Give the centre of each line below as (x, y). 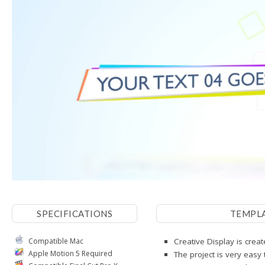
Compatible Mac (55, 241)
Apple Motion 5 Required (70, 253)
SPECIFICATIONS (75, 213)
